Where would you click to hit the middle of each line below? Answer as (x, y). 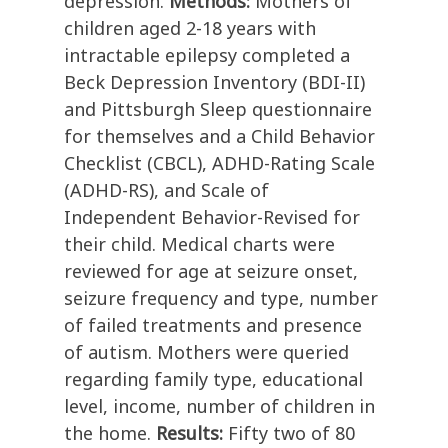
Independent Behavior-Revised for (212, 217)
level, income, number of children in (219, 406)
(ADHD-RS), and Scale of (166, 190)
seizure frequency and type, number (221, 298)
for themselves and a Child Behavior (219, 136)
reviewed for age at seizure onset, (211, 271)
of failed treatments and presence (213, 325)
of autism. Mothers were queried (206, 352)
